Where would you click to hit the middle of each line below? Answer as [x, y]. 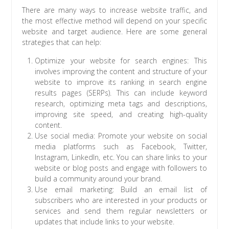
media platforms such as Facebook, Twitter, [121, 146]
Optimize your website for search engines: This [121, 60]
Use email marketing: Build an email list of [121, 189]
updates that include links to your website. [105, 221]
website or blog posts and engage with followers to [121, 168]
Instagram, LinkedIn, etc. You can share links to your [121, 157]
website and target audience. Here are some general [114, 31]
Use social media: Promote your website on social [121, 135]
